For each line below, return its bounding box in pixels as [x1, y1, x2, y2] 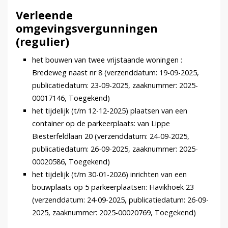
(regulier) [16, 34, 69, 49]
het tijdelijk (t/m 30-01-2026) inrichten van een [32, 169, 187, 179]
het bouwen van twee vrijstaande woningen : [32, 54, 182, 65]
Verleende [16, 8, 73, 23]
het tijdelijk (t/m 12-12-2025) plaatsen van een [32, 105, 187, 116]
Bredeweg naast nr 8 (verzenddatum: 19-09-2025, [32, 67, 199, 77]
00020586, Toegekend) [32, 156, 110, 166]
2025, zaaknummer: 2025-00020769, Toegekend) [32, 207, 196, 217]
